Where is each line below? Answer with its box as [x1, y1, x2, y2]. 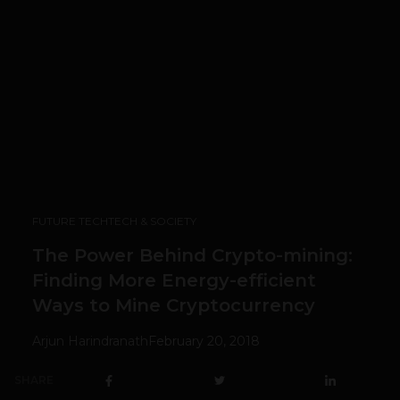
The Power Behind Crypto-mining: [32, 245, 353, 267]
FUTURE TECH [32, 214, 108, 229]
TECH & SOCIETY [108, 214, 196, 229]
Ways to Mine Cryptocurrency [32, 295, 315, 317]
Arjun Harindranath [32, 333, 148, 350]
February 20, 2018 [148, 333, 260, 350]
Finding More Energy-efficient [32, 270, 316, 292]
